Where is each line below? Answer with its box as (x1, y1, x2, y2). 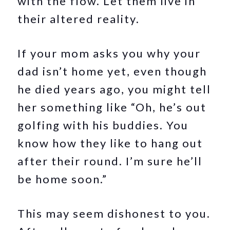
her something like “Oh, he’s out (17, 100, 207, 114)
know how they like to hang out (17, 136, 203, 150)
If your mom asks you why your (17, 46, 201, 60)
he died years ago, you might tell (17, 82, 212, 96)
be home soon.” (17, 172, 108, 186)
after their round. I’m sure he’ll (17, 154, 203, 168)
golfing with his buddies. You (17, 118, 189, 132)
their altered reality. (17, 12, 143, 26)
